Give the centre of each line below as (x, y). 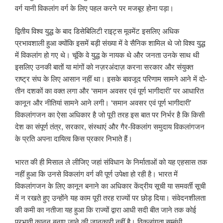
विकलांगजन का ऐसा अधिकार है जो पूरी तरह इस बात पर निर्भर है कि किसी (110, 115)
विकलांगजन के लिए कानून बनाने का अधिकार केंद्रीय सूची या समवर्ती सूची (110, 186)
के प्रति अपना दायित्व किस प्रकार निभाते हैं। (74, 139)
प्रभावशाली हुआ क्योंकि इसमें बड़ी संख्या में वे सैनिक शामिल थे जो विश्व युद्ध (110, 43)
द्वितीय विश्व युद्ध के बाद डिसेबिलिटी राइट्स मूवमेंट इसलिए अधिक (97, 31)
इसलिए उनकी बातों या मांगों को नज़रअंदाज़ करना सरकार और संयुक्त (104, 67)
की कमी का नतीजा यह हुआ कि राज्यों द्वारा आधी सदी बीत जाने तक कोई (106, 210)
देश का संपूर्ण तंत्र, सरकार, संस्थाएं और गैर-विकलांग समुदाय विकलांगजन (110, 127)
